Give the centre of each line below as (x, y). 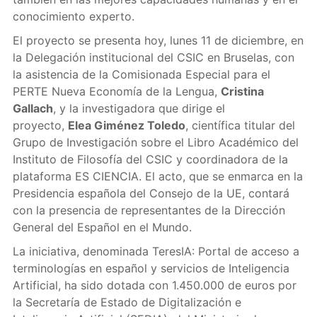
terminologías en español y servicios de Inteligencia (151, 268)
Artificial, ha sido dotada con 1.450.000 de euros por (154, 285)
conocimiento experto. (73, 16)
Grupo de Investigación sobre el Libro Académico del (155, 142)
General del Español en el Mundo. (102, 227)
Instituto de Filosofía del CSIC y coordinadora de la (150, 159)
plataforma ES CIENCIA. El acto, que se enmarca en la (157, 176)
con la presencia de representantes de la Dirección (149, 210)
